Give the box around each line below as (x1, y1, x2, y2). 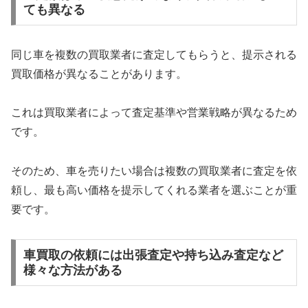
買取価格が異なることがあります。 (11, 67, 187, 80)
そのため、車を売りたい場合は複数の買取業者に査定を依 (11, 165, 297, 177)
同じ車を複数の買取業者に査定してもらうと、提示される (11, 48, 297, 60)
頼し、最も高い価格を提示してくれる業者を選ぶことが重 (11, 184, 297, 197)
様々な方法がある (23, 263, 122, 277)
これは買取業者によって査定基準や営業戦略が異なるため (11, 107, 297, 119)
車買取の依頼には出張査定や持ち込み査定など (23, 247, 283, 262)
